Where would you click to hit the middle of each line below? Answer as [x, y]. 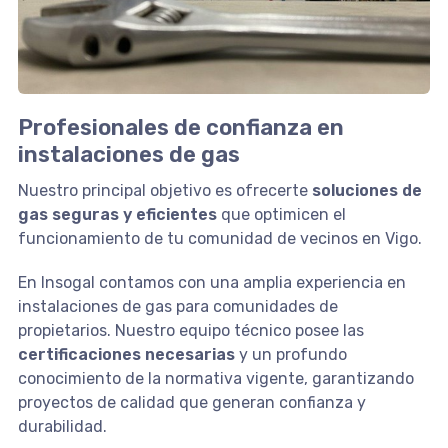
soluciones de [366, 191]
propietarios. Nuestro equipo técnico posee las [190, 331]
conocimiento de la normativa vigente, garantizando [215, 379]
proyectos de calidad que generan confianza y [191, 403]
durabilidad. [62, 427]
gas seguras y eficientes [117, 215]
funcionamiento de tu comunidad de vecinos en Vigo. [219, 239]
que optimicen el [281, 215]
